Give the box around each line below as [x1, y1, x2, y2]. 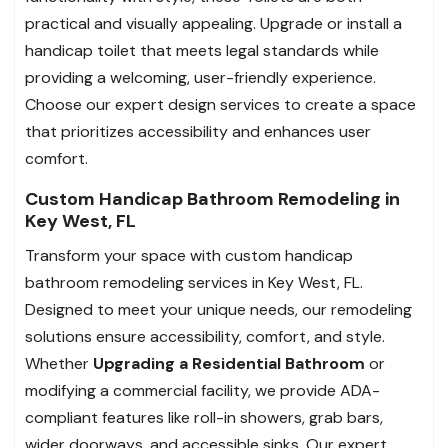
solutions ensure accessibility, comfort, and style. [25, 325, 385, 347]
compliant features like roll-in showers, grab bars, [25, 406, 383, 428]
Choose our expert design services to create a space [25, 93, 416, 115]
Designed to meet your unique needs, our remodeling [25, 298, 412, 320]
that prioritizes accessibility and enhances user [25, 120, 371, 142]
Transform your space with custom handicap [25, 244, 353, 266]
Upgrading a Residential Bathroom [93, 352, 365, 374]
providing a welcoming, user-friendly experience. [25, 66, 376, 88]
